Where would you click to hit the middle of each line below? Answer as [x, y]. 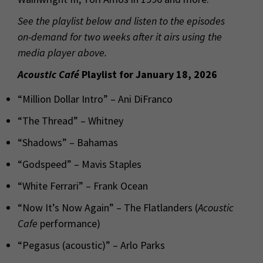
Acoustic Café [48, 74]
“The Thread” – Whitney [70, 120]
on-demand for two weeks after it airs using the [120, 36]
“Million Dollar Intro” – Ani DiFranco [95, 99]
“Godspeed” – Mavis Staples [80, 164]
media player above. [62, 52]
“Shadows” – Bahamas [68, 142]
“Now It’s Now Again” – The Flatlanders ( [108, 207]
